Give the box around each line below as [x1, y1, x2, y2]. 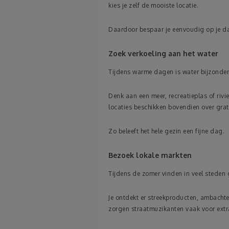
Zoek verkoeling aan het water [108, 49, 218, 58]
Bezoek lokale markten [108, 151, 192, 160]
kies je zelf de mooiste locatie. [108, 2, 198, 10]
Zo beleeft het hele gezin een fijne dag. [108, 127, 224, 135]
